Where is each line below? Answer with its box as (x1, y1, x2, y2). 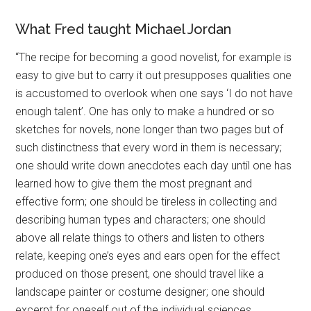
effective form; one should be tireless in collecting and (15, 195, 278, 208)
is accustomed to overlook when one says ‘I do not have (15, 87, 294, 100)
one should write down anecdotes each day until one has (15, 159, 292, 172)
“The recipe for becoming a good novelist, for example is (15, 51, 292, 64)
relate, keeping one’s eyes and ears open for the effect (15, 249, 280, 262)
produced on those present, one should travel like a (15, 267, 264, 280)
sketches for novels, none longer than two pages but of (15, 123, 284, 136)
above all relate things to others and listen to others (15, 231, 265, 244)
